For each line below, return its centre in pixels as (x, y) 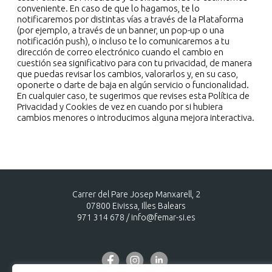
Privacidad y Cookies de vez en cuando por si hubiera (120, 107)
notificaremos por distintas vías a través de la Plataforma (130, 19)
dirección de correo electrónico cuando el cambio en (120, 52)
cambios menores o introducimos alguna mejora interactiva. (136, 118)
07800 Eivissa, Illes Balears (136, 206)
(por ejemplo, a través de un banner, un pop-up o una (121, 30)
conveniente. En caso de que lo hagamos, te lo (108, 8)
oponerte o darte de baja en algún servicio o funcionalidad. (133, 85)
